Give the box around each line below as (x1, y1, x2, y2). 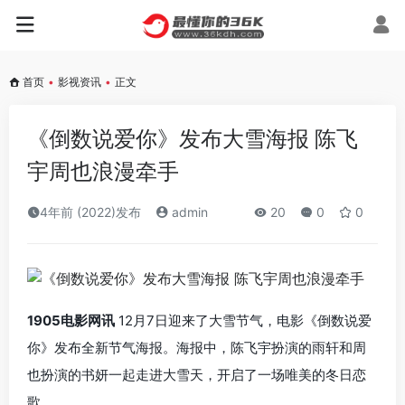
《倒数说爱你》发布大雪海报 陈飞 (27, 126, 358, 152)
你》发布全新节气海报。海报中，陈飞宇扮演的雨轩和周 (27, 338, 366, 356)
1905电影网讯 (27, 311, 115, 329)
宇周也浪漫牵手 (27, 158, 179, 184)
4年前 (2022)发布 (40, 204, 141, 220)
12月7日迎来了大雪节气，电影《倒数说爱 (115, 311, 372, 329)
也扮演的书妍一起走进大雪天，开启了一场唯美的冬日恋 (27, 365, 366, 383)
